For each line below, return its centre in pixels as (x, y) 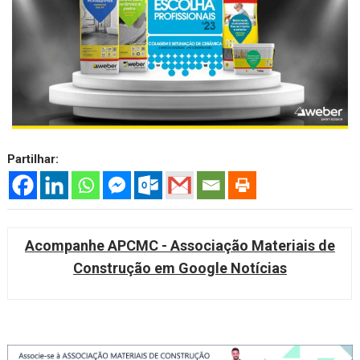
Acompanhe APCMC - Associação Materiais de (180, 246)
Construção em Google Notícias (180, 268)
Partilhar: (33, 159)
